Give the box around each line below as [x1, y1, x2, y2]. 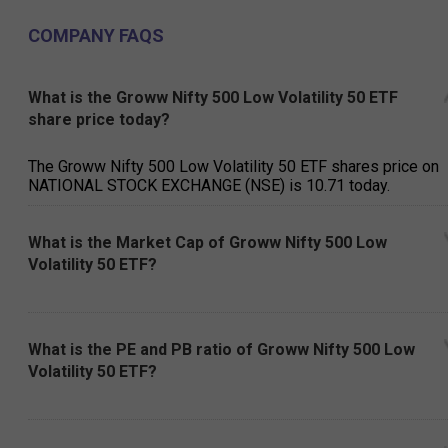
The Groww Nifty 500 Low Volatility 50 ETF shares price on [28, 157, 439, 177]
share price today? [28, 110, 170, 130]
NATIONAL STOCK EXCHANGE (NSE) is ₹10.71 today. [28, 176, 390, 196]
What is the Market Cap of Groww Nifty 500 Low [28, 233, 387, 253]
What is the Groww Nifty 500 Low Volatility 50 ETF [28, 88, 398, 108]
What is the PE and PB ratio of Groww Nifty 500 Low [28, 340, 415, 360]
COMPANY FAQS [28, 25, 164, 47]
